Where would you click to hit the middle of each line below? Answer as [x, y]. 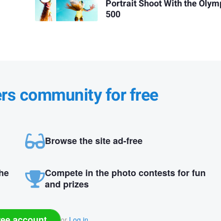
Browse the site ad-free [93, 140]
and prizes [67, 184]
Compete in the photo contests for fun [125, 172]
